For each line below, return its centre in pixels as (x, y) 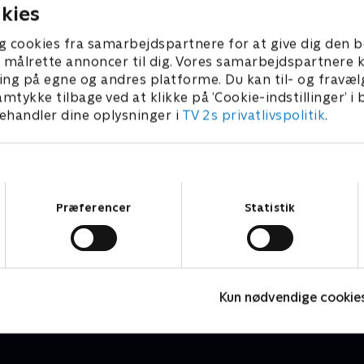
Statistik (270, 208)
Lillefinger (58, 253)
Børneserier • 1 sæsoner (89, 271)
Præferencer (93, 208)
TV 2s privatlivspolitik (253, 115)
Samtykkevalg (219, 190)
